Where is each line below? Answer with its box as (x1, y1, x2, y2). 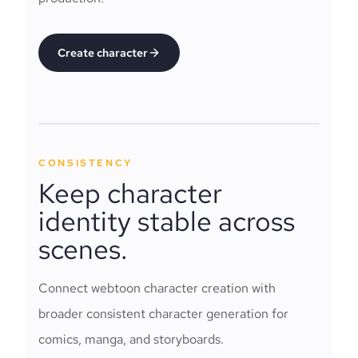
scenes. (38, 231, 128, 267)
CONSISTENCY (38, 157, 133, 169)
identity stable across (38, 203, 295, 239)
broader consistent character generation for (38, 305, 288, 322)
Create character (58, 46, 148, 60)
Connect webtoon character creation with (38, 280, 276, 296)
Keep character (38, 175, 222, 211)
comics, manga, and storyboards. (38, 331, 224, 348)
